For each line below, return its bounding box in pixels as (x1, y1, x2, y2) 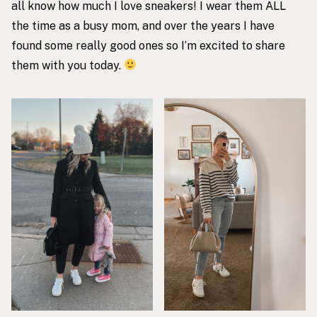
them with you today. (11, 58, 124, 72)
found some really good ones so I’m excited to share (11, 38, 285, 52)
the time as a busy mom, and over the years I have (11, 18, 275, 33)
